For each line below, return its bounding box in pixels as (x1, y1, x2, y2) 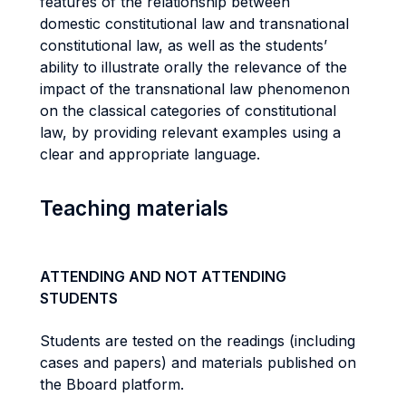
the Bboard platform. (40, 375, 184, 393)
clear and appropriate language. (40, 145, 265, 163)
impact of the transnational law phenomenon (40, 80, 350, 98)
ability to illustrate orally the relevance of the (40, 58, 347, 76)
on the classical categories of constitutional (40, 101, 336, 120)
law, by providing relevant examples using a (40, 123, 341, 141)
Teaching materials (40, 196, 228, 220)
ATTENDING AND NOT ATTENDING (40, 267, 286, 285)
